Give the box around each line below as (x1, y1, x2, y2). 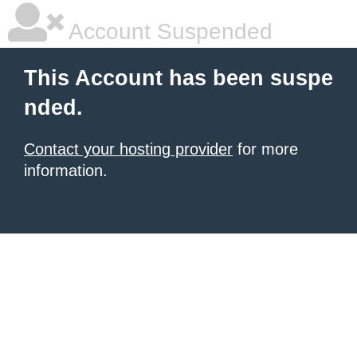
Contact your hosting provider (24, 140, 233, 158)
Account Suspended (64, 19, 273, 44)
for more (233, 140, 298, 158)
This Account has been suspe (24, 66, 333, 90)
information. (24, 162, 108, 179)
